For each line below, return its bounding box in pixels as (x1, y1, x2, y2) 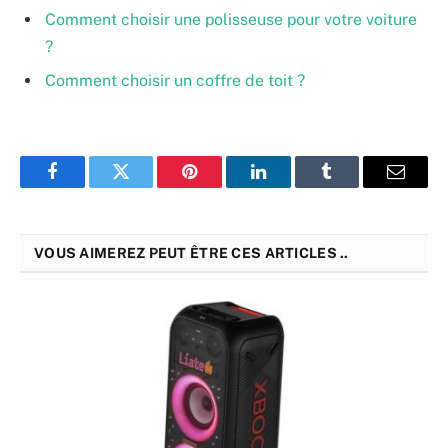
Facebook (50, 177, 121, 196)
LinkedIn (256, 177, 323, 196)
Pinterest (188, 177, 252, 196)
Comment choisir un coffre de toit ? (45, 71, 305, 91)
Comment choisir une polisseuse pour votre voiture (45, 10, 417, 30)
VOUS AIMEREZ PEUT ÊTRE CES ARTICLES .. (34, 245, 349, 262)
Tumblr (325, 177, 379, 196)
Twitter (119, 177, 172, 196)
